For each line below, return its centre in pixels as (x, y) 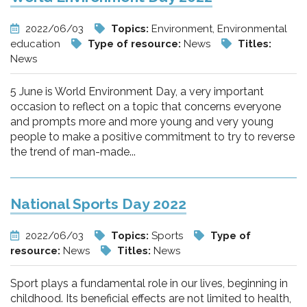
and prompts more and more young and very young (142, 122)
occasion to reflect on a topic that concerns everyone (146, 107)
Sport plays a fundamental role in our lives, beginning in (149, 283)
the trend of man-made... (73, 152)
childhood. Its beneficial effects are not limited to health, (151, 298)
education (37, 44)
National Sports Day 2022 (98, 204)
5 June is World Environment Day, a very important (137, 91)
